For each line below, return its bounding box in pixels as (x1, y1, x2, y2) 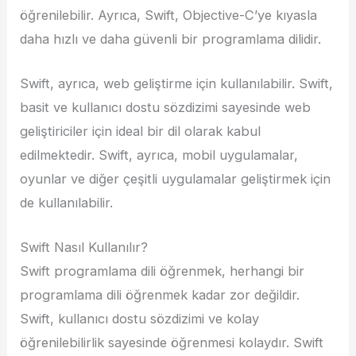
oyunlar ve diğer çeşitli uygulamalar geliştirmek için (20, 171, 331, 188)
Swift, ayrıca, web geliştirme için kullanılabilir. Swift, (20, 75, 334, 92)
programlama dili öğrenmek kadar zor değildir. (20, 287, 300, 304)
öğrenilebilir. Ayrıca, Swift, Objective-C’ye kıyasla (20, 6, 318, 23)
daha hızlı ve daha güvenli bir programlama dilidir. (20, 30, 322, 47)
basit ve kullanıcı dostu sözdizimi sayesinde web (20, 99, 311, 116)
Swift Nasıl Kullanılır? (20, 239, 149, 256)
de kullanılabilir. (20, 195, 114, 211)
